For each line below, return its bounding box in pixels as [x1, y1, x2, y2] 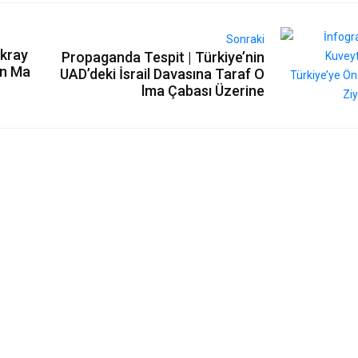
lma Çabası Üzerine [141, 82, 265, 99]
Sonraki [225, 33, 265, 46]
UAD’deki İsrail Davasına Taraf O [59, 66, 265, 82]
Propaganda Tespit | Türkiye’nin [61, 49, 265, 66]
